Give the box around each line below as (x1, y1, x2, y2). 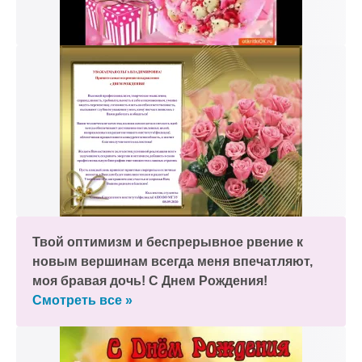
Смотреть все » (32, 293, 133, 307)
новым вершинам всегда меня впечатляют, (32, 255, 313, 268)
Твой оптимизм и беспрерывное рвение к (32, 235, 303, 249)
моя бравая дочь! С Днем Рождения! (32, 274, 267, 288)
